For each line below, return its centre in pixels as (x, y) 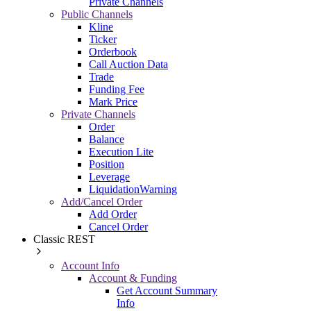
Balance (107, 139)
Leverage (109, 176)
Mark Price (113, 101)
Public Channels (97, 14)
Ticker (103, 39)
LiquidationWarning (133, 189)
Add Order (113, 214)
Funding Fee (117, 89)
